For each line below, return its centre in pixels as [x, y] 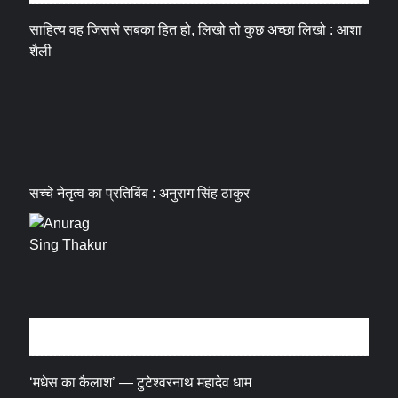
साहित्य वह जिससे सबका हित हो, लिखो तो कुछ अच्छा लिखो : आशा [196, 30]
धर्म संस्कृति [75, 337]
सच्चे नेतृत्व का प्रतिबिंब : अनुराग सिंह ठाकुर [140, 194]
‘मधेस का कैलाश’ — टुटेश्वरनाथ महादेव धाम [141, 383]
